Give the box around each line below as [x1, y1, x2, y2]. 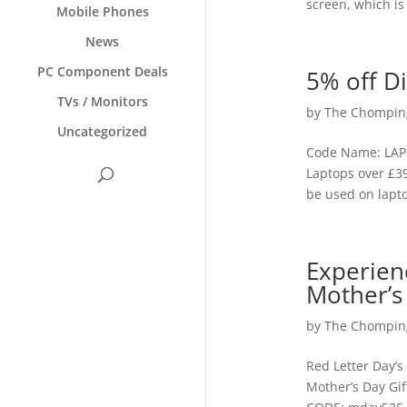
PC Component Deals [36, 63, 168, 81]
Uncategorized [57, 123, 147, 141]
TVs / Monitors [56, 93, 148, 111]
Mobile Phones [55, 3, 149, 21]
